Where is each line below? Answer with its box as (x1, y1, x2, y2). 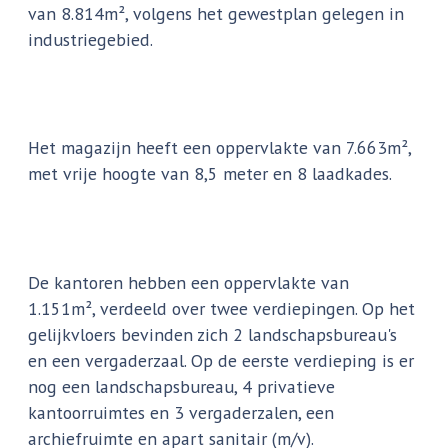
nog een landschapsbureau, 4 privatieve (28, 374, 336, 398)
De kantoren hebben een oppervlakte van (28, 270, 350, 294)
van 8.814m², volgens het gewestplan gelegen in (28, 2, 405, 26)
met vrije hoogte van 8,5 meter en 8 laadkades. (28, 162, 393, 186)
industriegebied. (28, 28, 154, 52)
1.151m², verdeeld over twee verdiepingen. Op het (28, 296, 416, 320)
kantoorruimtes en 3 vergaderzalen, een (28, 400, 335, 424)
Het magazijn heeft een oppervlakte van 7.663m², (28, 136, 412, 160)
